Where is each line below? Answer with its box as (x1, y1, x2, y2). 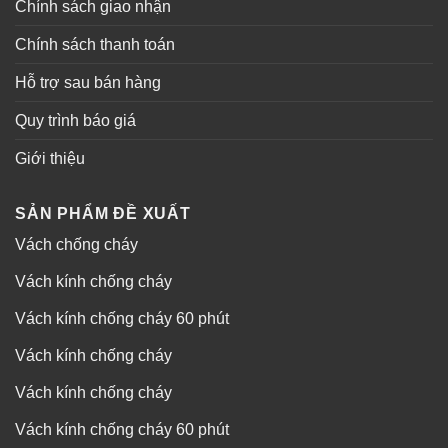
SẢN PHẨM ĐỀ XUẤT (15, 205, 191, 223)
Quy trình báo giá (15, 112, 136, 130)
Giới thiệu (15, 150, 85, 168)
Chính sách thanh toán (15, 36, 175, 54)
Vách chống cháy (15, 236, 138, 254)
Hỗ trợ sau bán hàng (15, 74, 161, 92)
